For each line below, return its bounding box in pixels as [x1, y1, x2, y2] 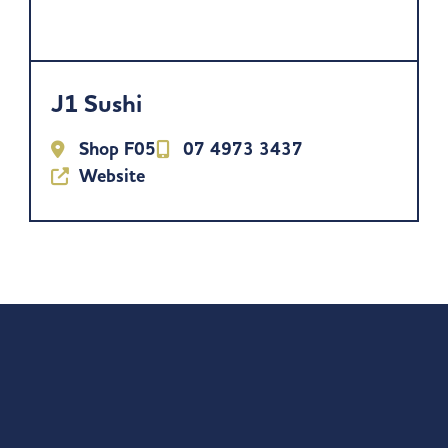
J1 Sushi [51, 88, 143, 121]
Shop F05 [78, 137, 156, 162]
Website [78, 164, 145, 189]
